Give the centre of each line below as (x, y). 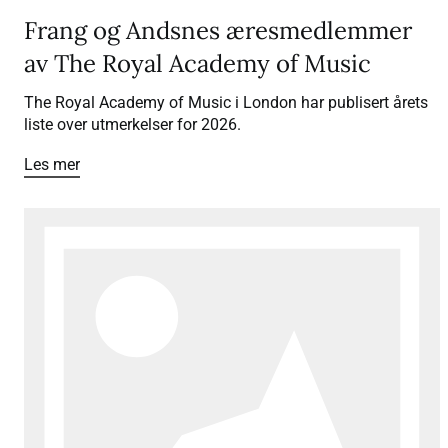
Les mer (52, 165)
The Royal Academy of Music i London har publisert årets (226, 103)
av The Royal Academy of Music (197, 64)
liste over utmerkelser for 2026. (134, 125)
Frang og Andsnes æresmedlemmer (218, 31)
